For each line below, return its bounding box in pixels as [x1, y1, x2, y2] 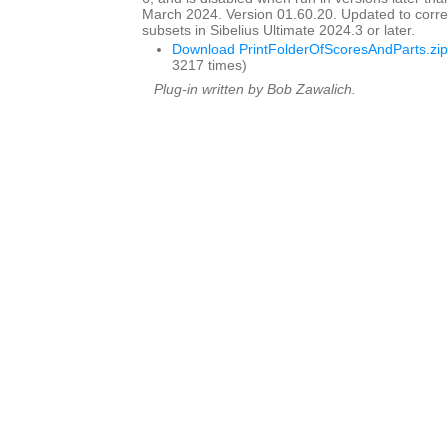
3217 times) [172, 58, 247, 73]
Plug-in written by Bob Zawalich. [154, 82, 356, 97]
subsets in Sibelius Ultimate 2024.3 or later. [142, 23, 415, 38]
